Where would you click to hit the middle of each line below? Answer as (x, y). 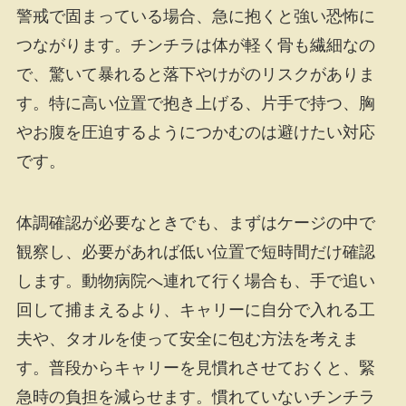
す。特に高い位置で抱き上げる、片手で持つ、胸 (195, 103)
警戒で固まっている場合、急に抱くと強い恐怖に (195, 16)
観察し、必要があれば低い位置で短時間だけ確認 (195, 251)
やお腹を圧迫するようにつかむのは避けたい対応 (195, 132)
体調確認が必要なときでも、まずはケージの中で (195, 222)
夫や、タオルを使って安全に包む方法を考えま (187, 338)
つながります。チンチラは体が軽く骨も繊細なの (195, 45)
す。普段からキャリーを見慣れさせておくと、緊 (195, 367)
